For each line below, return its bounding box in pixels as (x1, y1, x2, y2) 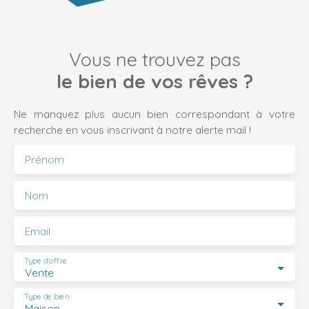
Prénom (25, 152, 64, 167)
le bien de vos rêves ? (56, 70, 253, 94)
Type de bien (24, 292, 69, 302)
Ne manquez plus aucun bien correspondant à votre (14, 107, 295, 121)
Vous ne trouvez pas (68, 48, 241, 72)
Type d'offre (24, 256, 67, 266)
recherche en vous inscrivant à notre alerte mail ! (14, 123, 251, 137)
